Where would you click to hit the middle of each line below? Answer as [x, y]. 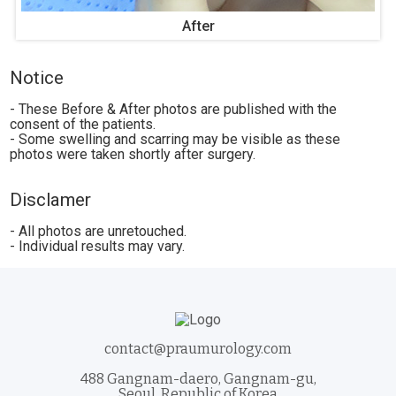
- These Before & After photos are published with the [174, 109]
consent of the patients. [83, 124]
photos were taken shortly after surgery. [133, 154]
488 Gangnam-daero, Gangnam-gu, [198, 378]
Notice [37, 77]
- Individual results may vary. [98, 246]
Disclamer [51, 199]
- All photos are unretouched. [99, 231]
